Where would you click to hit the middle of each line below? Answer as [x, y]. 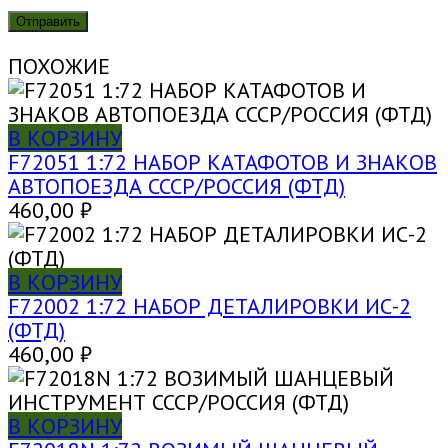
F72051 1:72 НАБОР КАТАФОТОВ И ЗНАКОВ [222, 162]
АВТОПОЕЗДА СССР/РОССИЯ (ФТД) [176, 186]
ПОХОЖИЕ [59, 66]
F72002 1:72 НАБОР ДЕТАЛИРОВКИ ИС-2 [209, 306]
